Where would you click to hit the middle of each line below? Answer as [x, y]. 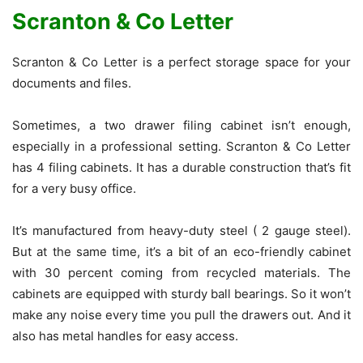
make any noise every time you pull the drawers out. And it [181, 315]
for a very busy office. [74, 189]
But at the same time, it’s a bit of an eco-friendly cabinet [181, 252]
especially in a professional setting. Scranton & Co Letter [181, 147]
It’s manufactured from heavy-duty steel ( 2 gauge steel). [181, 231]
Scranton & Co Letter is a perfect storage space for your [181, 62]
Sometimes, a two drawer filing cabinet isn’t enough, [181, 126]
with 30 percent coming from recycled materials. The [181, 273]
